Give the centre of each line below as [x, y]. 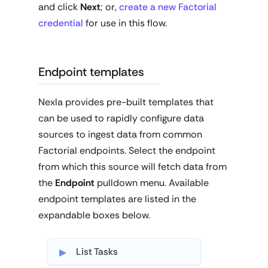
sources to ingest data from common [120, 134]
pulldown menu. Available [152, 182]
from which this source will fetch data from [133, 166]
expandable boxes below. [94, 215]
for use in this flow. [125, 23]
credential [61, 23]
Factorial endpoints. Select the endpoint [127, 150]
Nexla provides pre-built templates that [126, 102]
